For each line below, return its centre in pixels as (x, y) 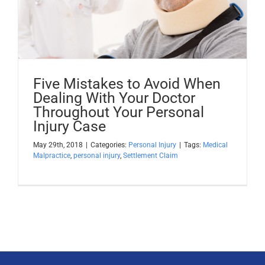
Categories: (109, 145)
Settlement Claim (151, 156)
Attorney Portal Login (132, 51)
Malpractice (52, 156)
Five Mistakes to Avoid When (127, 84)
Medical (215, 145)
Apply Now (132, 17)
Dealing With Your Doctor (114, 98)
